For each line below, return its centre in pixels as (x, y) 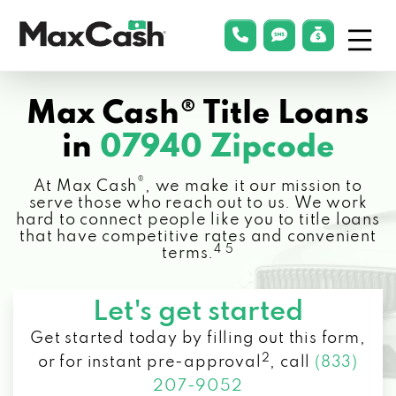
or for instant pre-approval (149, 362)
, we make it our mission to (254, 187)
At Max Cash (86, 187)
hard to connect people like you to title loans (198, 220)
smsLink (311, 34)
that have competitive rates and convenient (198, 237)
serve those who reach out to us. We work (198, 203)
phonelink (281, 34)
